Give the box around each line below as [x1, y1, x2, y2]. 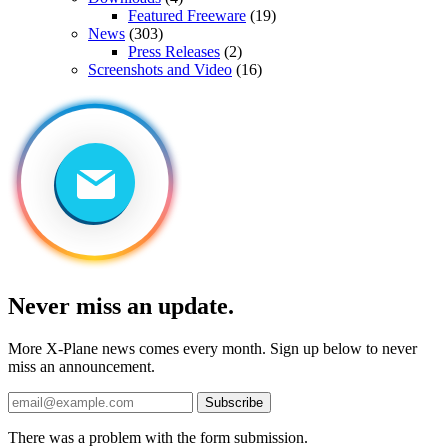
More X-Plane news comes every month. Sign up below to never [8, 340, 417, 358]
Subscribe [205, 395, 263, 411]
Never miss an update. [8, 293, 234, 320]
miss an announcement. [8, 358, 155, 376]
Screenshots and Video [88, 61, 232, 79]
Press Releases [128, 43, 220, 61]
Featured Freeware [128, 7, 246, 25]
